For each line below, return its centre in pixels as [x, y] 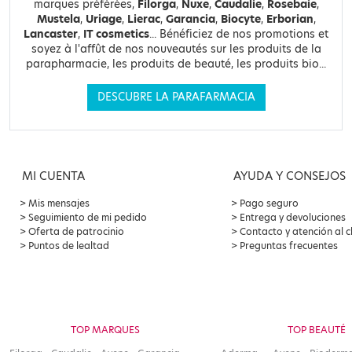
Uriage [103, 20]
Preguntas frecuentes [288, 246]
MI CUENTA [53, 176]
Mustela [58, 20]
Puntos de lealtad [69, 246]
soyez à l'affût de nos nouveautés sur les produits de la [176, 49]
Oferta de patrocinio [76, 232]
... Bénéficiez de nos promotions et [239, 35]
